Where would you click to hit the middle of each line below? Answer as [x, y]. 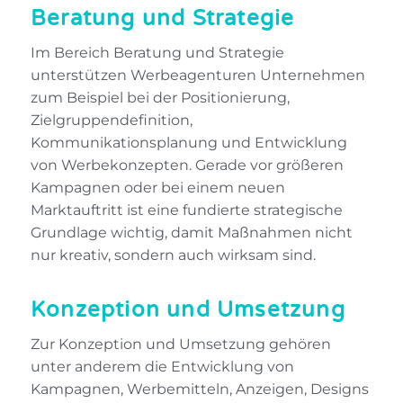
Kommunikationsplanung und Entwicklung [189, 142]
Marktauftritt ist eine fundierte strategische [187, 210]
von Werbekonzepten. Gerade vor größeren [187, 165]
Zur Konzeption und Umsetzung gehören [181, 344]
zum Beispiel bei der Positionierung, [160, 97]
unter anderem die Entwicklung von [162, 366]
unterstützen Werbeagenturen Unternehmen [198, 75]
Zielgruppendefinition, [112, 120]
